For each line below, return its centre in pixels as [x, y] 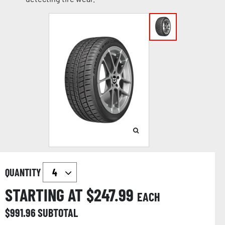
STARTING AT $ [49, 194]
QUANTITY [24, 172]
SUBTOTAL [58, 212]
